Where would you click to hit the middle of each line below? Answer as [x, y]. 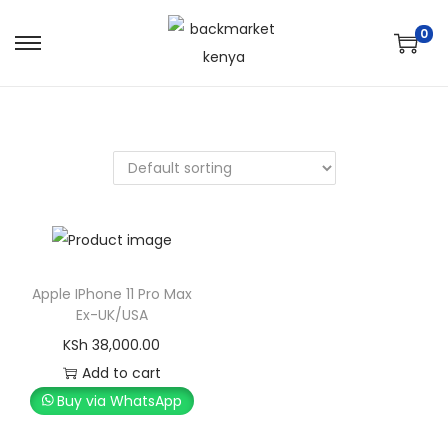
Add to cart [121, 373]
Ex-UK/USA [111, 315]
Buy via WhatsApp [120, 401]
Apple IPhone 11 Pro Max [111, 294]
